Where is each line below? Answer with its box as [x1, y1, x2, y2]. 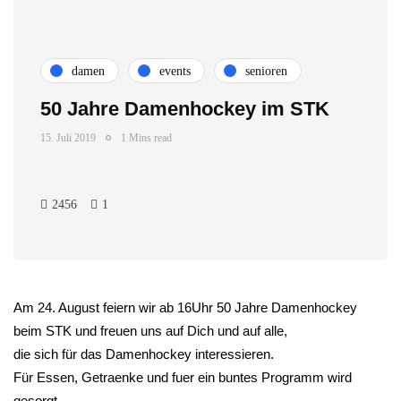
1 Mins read [121, 132, 172, 144]
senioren [245, 64, 287, 78]
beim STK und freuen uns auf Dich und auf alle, [13, 323, 287, 338]
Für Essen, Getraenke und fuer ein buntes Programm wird [13, 370, 352, 385]
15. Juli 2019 [40, 132, 96, 144]
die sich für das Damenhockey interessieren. [13, 346, 274, 362]
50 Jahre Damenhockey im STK [40, 98, 329, 120]
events [159, 64, 191, 78]
